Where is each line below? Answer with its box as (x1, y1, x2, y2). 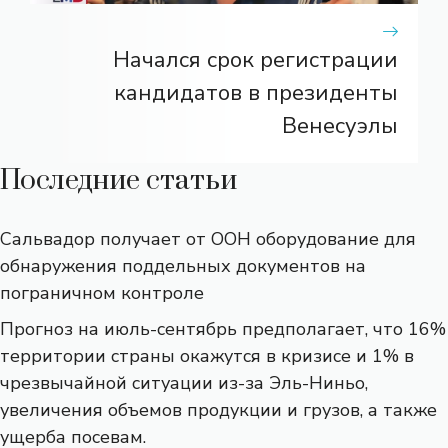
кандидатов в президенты (114, 77, 398, 108)
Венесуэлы (282, 110, 398, 141)
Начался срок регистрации (113, 44, 398, 75)
